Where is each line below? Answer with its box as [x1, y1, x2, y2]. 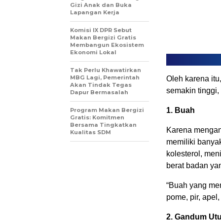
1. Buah [166, 106, 195, 114]
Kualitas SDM [70, 128, 111, 136]
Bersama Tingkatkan [70, 121, 137, 128]
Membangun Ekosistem [70, 41, 144, 48]
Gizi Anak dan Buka [70, 1, 132, 8]
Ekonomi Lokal [70, 48, 116, 56]
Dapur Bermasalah [70, 88, 128, 96]
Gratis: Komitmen [70, 113, 124, 121]
